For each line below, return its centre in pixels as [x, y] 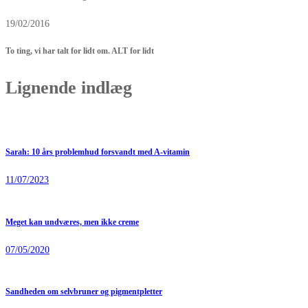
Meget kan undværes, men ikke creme [72, 222]
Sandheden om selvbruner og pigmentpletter [84, 292]
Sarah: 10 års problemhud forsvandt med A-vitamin [98, 152]
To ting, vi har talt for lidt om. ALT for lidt [80, 52]
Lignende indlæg [69, 88]
